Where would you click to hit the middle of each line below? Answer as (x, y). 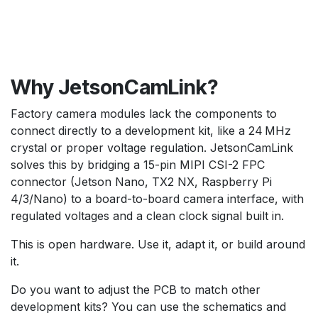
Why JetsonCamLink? (114, 87)
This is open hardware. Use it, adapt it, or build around (158, 245)
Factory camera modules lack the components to (144, 114)
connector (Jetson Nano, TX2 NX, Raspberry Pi (141, 182)
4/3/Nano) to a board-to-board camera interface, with (157, 199)
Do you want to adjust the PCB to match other (136, 290)
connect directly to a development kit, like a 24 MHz (151, 131)
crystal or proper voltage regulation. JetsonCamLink (152, 148)
